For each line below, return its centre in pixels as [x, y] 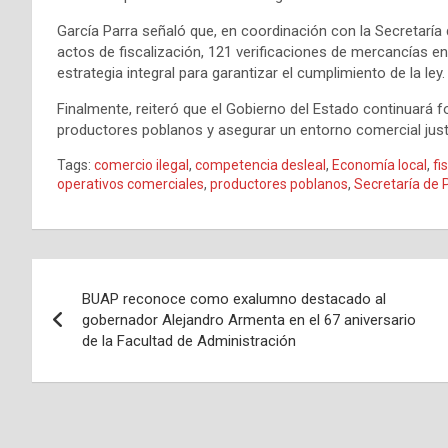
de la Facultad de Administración [189, 341]
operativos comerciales [130, 184]
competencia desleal [260, 165]
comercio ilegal [141, 165]
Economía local [379, 165]
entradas [93, 360]
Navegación [115, 278]
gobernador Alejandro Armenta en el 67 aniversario [249, 320]
